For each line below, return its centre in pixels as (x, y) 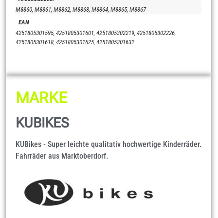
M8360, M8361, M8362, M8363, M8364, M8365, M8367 (81, 10)
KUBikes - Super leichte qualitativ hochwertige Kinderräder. (109, 145)
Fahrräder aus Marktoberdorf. (62, 156)
